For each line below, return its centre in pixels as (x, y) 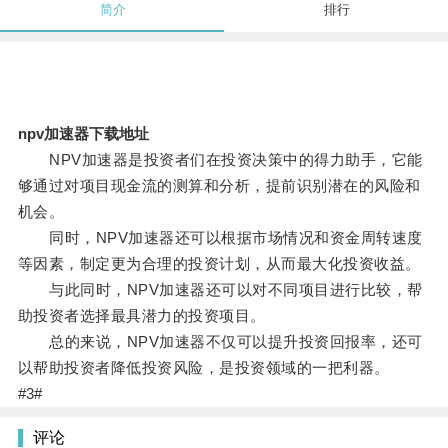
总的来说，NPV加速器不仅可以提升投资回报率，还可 (220, 342)
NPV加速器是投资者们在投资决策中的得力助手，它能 (220, 160)
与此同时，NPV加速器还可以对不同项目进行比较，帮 (220, 290)
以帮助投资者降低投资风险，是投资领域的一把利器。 (203, 368)
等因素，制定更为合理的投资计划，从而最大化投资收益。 (219, 264)
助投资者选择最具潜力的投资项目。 (141, 316)
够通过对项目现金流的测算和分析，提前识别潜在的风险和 (219, 186)
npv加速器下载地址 (83, 134)
